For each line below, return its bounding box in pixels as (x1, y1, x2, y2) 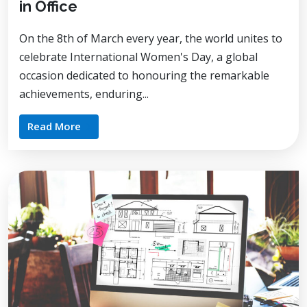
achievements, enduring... (19, 86, 149, 101)
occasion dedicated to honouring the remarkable (19, 68, 269, 83)
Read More (27, 119, 81, 133)
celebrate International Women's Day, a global (19, 49, 258, 64)
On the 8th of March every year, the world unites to (19, 31, 282, 46)
